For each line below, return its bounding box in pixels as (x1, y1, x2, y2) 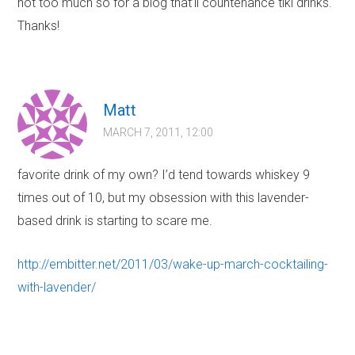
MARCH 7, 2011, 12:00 (103, 126, 214, 139)
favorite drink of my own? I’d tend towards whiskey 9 (17, 167, 311, 183)
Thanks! (17, 18, 60, 34)
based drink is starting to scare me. (17, 213, 213, 229)
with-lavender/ (17, 280, 97, 296)
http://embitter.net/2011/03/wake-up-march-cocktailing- (17, 257, 329, 273)
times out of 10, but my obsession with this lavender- (17, 190, 310, 206)
